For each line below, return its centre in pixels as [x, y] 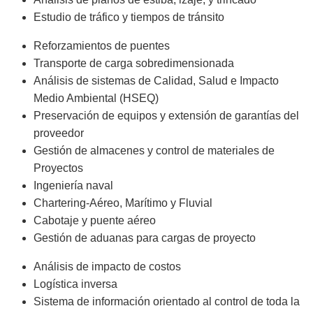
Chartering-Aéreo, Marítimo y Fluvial [123, 203]
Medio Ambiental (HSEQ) [96, 98]
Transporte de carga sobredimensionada [134, 63]
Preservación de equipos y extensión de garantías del [166, 115]
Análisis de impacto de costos [107, 266]
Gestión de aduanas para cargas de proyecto [145, 238]
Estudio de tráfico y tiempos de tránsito [129, 17]
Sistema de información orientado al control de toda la [167, 301]
